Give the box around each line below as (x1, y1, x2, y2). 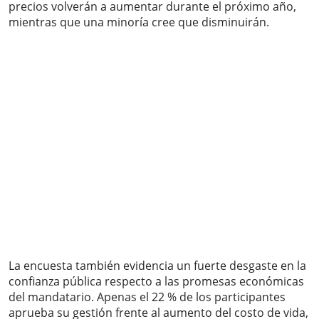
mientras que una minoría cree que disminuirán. (9, 14, 269, 31)
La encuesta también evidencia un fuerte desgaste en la (9, 258, 306, 274)
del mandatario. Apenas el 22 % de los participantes (9, 289, 286, 305)
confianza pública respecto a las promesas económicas (9, 273, 304, 290)
